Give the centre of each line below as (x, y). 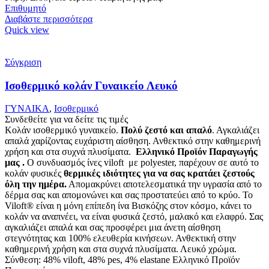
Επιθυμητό (26, 8)
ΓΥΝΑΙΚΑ (27, 109)
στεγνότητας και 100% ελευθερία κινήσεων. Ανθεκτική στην (120, 238)
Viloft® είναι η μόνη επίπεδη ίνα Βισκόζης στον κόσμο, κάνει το (128, 206)
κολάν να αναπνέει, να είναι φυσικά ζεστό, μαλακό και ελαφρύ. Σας (134, 217)
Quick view (27, 29)
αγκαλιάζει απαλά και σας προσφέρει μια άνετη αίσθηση (113, 228)
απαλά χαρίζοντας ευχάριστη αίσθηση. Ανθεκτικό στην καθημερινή (133, 141)
